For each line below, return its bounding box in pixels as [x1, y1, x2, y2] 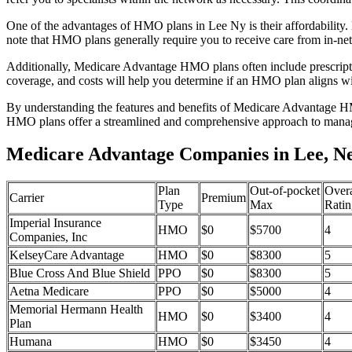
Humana [9, 335, 52, 349]
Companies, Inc [9, 230, 87, 244]
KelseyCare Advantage [9, 248, 124, 262]
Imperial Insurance [9, 216, 101, 230]
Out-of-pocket [250, 184, 320, 198]
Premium [201, 191, 246, 205]
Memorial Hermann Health [9, 302, 143, 317]
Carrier [9, 191, 44, 205]
